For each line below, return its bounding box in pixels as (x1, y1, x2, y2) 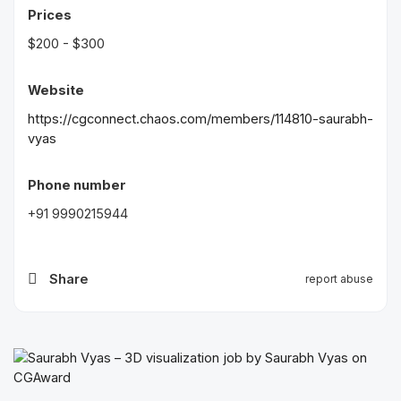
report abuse (305, 272, 373, 286)
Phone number (28, 177, 126, 193)
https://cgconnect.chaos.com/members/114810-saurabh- (28, 111, 373, 127)
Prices (28, 7, 72, 23)
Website (28, 82, 84, 98)
